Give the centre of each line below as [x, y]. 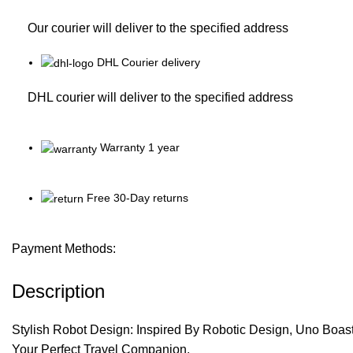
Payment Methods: [64, 249]
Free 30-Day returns [137, 197]
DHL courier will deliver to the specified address [160, 98]
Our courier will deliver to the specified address [158, 28]
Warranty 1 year [140, 148]
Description [58, 292]
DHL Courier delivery [149, 63]
